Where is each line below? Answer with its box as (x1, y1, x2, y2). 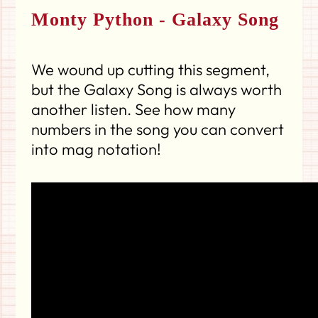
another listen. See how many (31, 99, 236, 119)
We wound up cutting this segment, (31, 59, 270, 79)
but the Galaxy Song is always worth (31, 79, 282, 99)
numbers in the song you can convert (31, 119, 284, 139)
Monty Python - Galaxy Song (31, 9, 279, 31)
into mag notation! (31, 138, 161, 159)
